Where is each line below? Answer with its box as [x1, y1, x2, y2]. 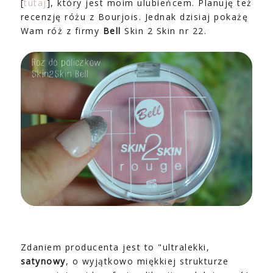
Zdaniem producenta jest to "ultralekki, [20, 241, 210, 253]
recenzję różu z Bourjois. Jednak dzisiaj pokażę [20, 11, 249, 23]
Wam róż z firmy [20, 25, 103, 37]
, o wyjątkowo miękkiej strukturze [65, 255, 229, 268]
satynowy [20, 255, 66, 268]
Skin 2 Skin [124, 25, 176, 37]
